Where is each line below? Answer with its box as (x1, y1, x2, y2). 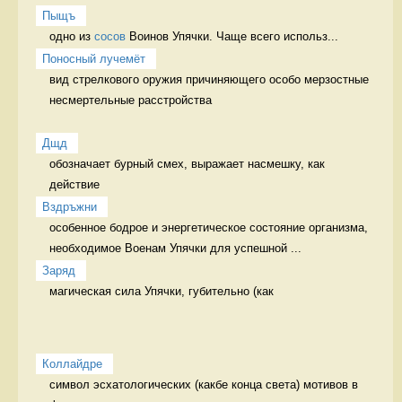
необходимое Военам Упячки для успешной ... (49, 240, 301, 255)
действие (49, 177, 103, 191)
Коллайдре (42, 356, 102, 371)
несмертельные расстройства (49, 92, 212, 107)
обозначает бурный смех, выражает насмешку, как (49, 156, 325, 170)
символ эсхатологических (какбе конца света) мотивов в (49, 377, 358, 391)
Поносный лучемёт (42, 51, 145, 66)
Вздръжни (42, 199, 97, 214)
